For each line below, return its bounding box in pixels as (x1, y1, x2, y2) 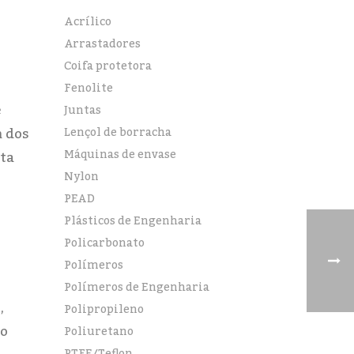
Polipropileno (64, 299, 145, 321)
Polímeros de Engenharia (64, 277, 210, 299)
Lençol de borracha (64, 122, 172, 144)
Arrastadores (64, 33, 141, 55)
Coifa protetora (64, 55, 153, 77)
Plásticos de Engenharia (64, 210, 202, 232)
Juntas (64, 100, 102, 122)
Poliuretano (64, 321, 134, 343)
